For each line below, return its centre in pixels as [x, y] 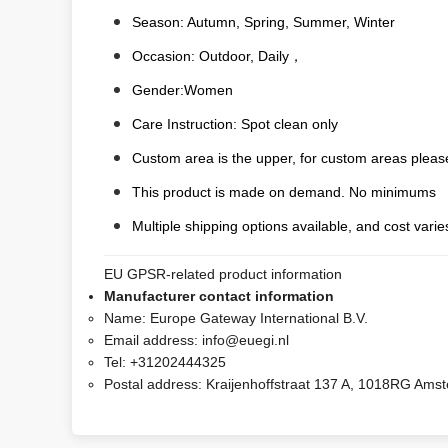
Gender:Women [182, 90]
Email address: [153, 340]
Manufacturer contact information [219, 296]
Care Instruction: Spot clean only [235, 124]
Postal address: [155, 384]
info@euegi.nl [245, 340]
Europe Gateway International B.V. [259, 318]
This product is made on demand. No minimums [284, 192]
